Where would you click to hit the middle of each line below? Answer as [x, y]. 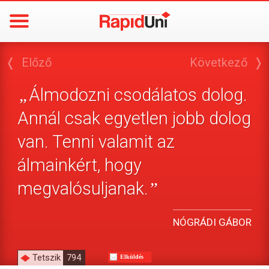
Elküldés [131, 257]
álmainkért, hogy [79, 165]
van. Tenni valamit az [96, 142]
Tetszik [46, 258]
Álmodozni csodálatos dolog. [138, 95]
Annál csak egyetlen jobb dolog [134, 118]
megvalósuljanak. [83, 189]
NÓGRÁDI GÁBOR [213, 222]
